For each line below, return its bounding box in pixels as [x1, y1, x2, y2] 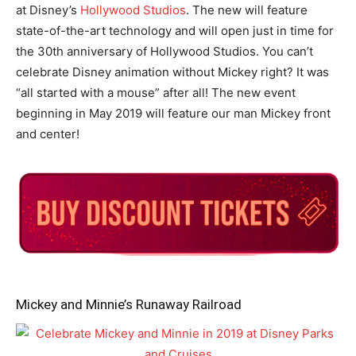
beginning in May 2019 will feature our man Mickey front [16, 106, 331, 121]
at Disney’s [16, 2, 80, 17]
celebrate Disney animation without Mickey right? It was [16, 64, 329, 79]
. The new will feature [186, 2, 308, 17]
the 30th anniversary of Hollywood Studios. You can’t [16, 44, 313, 59]
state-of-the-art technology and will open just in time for [16, 23, 334, 38]
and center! [16, 126, 79, 141]
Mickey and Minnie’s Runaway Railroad [16, 296, 242, 312]
